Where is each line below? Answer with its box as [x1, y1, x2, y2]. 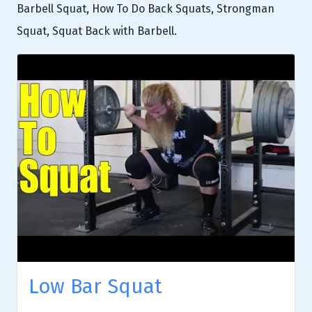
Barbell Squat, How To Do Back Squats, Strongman [17, 1, 274, 15]
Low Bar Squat [29, 274, 162, 299]
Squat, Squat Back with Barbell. [17, 24, 177, 38]
